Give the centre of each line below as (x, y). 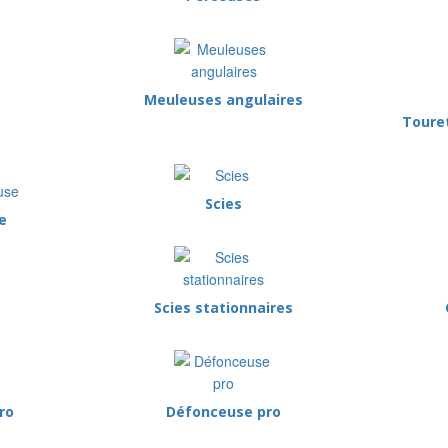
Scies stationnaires (224, 307)
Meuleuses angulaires (224, 99)
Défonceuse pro (224, 411)
